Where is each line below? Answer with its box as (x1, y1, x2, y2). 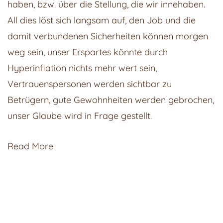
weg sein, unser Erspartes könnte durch (7, 46, 168, 58)
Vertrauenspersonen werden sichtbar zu (7, 78, 172, 90)
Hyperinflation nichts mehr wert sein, (7, 62, 157, 74)
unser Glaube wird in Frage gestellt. (7, 110, 152, 121)
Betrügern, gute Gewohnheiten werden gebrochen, (7, 94, 214, 106)
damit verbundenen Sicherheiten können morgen (7, 30, 208, 42)
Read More (7, 140, 53, 152)
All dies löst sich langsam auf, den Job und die (7, 14, 196, 26)
